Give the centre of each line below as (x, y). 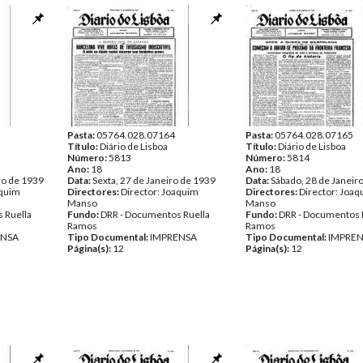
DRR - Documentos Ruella (155, 214)
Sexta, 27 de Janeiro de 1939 (154, 180)
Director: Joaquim (160, 192)
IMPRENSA (173, 237)
